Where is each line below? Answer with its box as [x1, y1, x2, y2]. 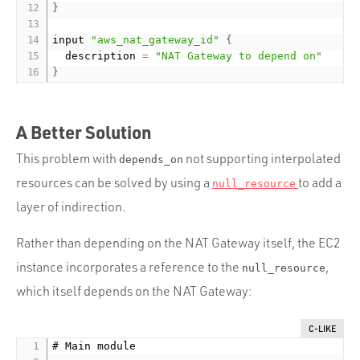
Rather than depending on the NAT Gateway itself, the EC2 [16, 234, 341, 251]
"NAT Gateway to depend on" [155, 49, 323, 62]
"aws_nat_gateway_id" [91, 33, 220, 46]
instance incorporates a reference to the [16, 258, 242, 275]
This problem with [16, 149, 119, 166]
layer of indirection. [16, 198, 125, 215]
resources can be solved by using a [16, 174, 212, 190]
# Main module [52, 339, 137, 352]
